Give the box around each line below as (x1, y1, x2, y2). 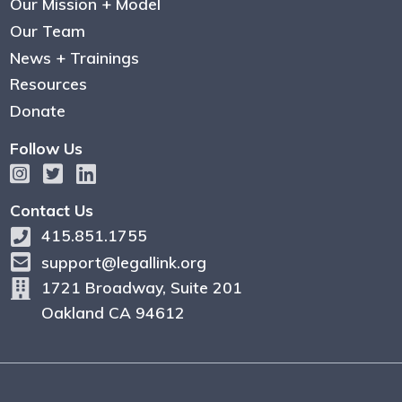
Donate (9, 100, 66, 120)
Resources (9, 74, 87, 94)
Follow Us (9, 138, 83, 158)
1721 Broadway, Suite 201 (40, 277, 242, 297)
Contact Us (9, 200, 93, 221)
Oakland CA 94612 (40, 302, 185, 322)
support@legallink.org (40, 252, 206, 272)
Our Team (9, 20, 85, 40)
